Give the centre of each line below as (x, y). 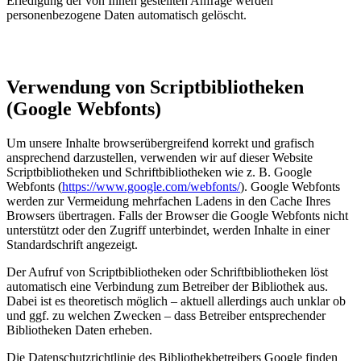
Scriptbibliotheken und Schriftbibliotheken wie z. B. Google (159, 172)
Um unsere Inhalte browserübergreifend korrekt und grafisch (160, 143)
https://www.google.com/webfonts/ (151, 186)
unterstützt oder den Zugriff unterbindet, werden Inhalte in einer (168, 230)
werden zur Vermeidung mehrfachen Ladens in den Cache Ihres (168, 201)
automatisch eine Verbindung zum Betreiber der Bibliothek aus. (167, 286)
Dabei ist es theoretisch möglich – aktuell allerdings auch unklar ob (176, 301)
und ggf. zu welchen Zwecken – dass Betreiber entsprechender (166, 315)
